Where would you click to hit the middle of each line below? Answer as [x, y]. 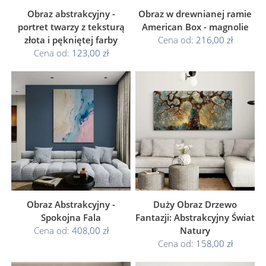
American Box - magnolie [195, 27]
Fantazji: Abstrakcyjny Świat [195, 217]
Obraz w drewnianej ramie [195, 14]
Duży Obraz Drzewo [195, 204]
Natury [195, 230]
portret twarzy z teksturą [71, 27]
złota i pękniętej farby [71, 40]
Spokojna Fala [71, 217]
